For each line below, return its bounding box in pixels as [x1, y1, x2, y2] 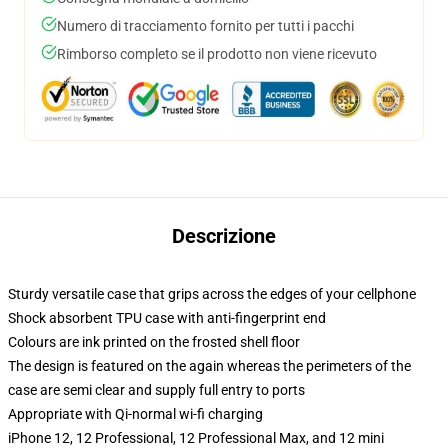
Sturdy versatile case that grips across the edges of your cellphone [8, 286, 416, 302]
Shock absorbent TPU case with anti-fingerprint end [8, 310, 326, 326]
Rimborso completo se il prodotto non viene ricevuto [57, 46, 377, 62]
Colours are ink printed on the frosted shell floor [8, 334, 300, 350]
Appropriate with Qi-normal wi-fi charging [8, 406, 263, 422]
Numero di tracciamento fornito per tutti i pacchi [57, 18, 354, 34]
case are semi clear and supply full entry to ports [8, 382, 305, 398]
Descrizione [172, 224, 276, 248]
